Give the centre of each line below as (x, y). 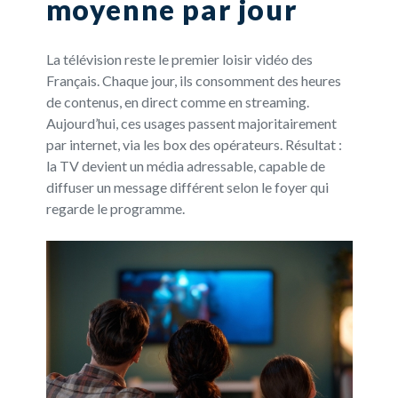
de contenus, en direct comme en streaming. (177, 101)
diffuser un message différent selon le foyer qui (187, 187)
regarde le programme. (115, 208)
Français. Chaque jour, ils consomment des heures (193, 80)
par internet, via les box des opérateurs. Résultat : (194, 144)
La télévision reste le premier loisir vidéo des (179, 59)
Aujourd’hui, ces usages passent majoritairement (191, 123)
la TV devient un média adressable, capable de (185, 165)
